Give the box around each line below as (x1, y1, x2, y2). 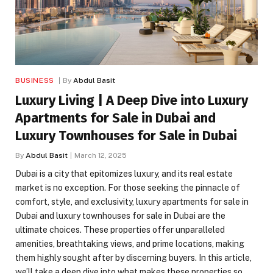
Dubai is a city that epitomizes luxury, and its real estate (15, 169, 233, 179)
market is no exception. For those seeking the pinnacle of (15, 183, 240, 193)
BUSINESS (15, 76, 54, 85)
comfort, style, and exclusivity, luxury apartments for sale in (15, 197, 249, 207)
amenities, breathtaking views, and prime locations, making (15, 239, 244, 249)
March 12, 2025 (74, 151, 127, 160)
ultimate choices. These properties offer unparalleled (15, 225, 225, 235)
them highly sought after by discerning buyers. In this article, (15, 253, 252, 263)
